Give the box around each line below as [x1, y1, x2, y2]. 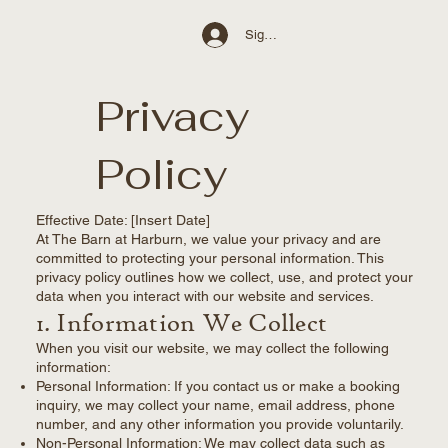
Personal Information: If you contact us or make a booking [35, 378, 400, 395]
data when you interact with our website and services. [35, 288, 374, 305]
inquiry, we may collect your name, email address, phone [35, 397, 395, 414]
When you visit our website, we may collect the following [35, 340, 389, 357]
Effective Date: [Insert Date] [35, 212, 210, 229]
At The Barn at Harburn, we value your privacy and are [35, 231, 381, 248]
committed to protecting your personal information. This [35, 250, 384, 267]
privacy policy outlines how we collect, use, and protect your [35, 269, 413, 286]
